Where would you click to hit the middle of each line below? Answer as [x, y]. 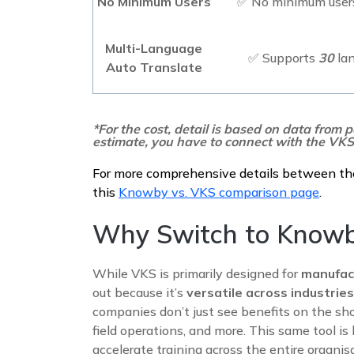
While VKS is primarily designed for [197, 273]
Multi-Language [154, 48]
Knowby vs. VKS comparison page [219, 192]
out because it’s [139, 292]
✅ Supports [283, 57]
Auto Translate [154, 67]
